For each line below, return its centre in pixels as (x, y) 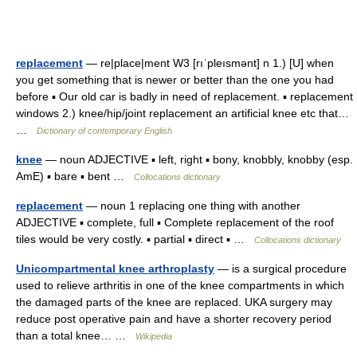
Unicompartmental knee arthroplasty (115, 269)
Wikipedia (154, 336)
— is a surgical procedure (280, 269)
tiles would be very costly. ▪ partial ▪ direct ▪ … (135, 239)
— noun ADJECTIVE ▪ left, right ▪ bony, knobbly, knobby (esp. (198, 159)
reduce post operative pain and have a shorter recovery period (174, 319)
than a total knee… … (76, 335)
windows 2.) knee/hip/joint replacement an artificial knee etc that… (182, 113)
